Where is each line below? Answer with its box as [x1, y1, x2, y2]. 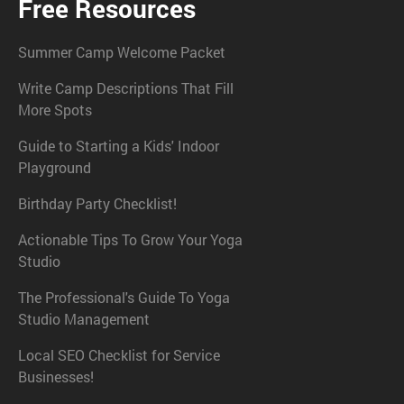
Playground [18, 158, 91, 178]
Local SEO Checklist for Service [18, 345, 220, 365]
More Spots [18, 100, 92, 120]
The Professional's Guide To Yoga [18, 288, 230, 308]
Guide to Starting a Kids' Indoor [18, 136, 219, 156]
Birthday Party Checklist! [18, 194, 177, 214]
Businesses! [18, 367, 94, 387]
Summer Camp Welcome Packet [18, 42, 225, 62]
